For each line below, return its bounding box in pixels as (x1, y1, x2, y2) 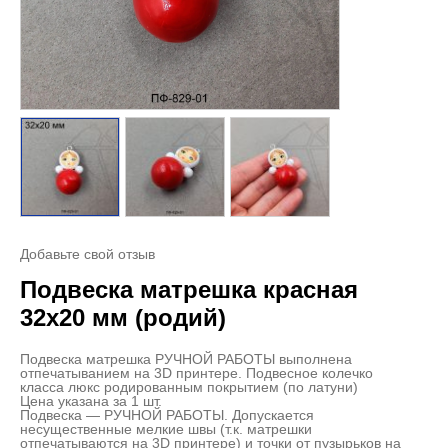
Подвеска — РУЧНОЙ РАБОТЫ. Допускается (20, 407, 314, 423)
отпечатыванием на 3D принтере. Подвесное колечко (20, 365, 373, 381)
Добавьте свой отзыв (20, 246, 155, 262)
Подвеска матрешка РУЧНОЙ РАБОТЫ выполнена (20, 351, 352, 367)
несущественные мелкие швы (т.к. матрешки (20, 421, 312, 437)
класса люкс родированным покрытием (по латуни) (20, 379, 358, 395)
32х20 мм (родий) (20, 304, 226, 331)
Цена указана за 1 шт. (20, 393, 162, 409)
